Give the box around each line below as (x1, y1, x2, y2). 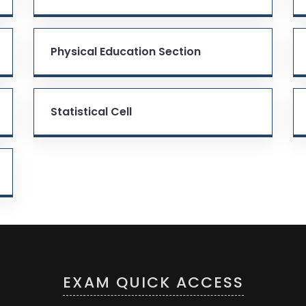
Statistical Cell (51, 103, 132, 120)
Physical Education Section (51, 43, 201, 59)
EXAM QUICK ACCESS (62, 271, 244, 293)
